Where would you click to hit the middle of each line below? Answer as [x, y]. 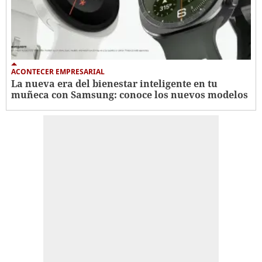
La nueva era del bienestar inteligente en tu [114, 83]
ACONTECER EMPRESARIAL [58, 71]
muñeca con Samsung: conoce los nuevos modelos [130, 94]
